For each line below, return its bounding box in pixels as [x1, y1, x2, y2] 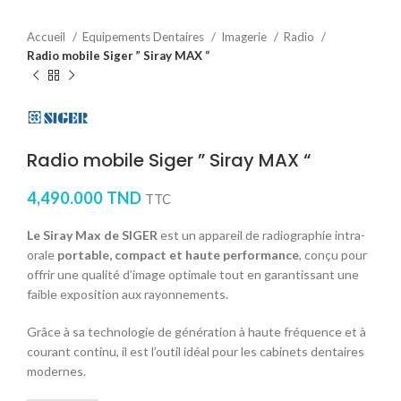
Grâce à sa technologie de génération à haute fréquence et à [27, 323, 366, 339]
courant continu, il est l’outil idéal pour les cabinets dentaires [27, 343, 364, 359]
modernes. [27, 363, 86, 379]
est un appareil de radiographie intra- [158, 226, 365, 243]
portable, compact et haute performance [57, 246, 299, 262]
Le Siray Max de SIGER [27, 226, 158, 243]
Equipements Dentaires [82, 30, 207, 44]
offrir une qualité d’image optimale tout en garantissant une [27, 266, 359, 282]
